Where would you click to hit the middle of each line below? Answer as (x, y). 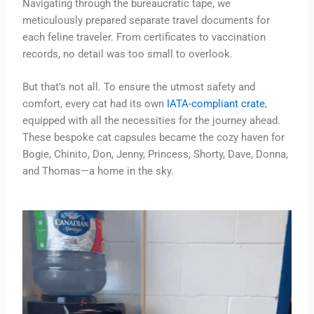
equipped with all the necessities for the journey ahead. (152, 121)
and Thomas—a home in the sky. (98, 171)
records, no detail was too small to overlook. (128, 54)
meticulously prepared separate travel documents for (146, 21)
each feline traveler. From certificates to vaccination (144, 37)
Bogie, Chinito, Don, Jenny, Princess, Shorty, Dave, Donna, (156, 155)
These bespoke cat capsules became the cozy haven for (154, 138)
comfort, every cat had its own (95, 104)
